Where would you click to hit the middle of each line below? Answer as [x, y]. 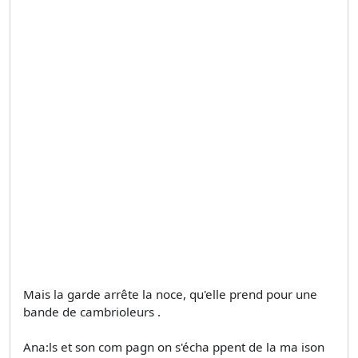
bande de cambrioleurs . [92, 312]
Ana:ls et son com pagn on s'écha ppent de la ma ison [174, 347]
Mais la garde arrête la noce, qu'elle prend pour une [170, 294]
